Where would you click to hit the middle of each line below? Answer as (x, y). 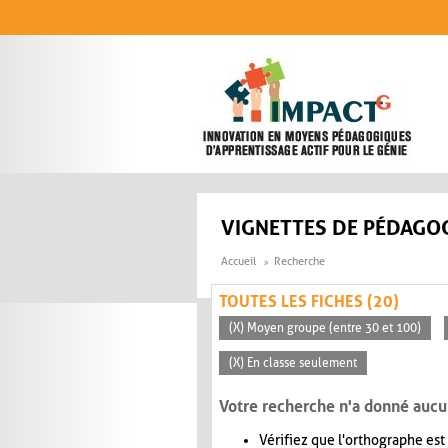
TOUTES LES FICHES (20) (309, 302)
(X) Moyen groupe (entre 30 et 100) (325, 328)
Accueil (238, 262)
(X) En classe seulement (293, 363)
